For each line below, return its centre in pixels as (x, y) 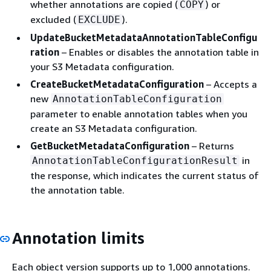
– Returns (212, 146)
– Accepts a (230, 84)
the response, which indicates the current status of (145, 175)
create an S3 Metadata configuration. (114, 128)
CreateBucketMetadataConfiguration (117, 84)
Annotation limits (78, 238)
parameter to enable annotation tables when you (139, 114)
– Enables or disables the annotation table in (159, 52)
